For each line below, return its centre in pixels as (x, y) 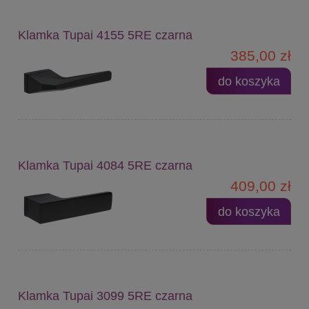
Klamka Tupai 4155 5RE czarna (105, 35)
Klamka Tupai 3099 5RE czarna (105, 296)
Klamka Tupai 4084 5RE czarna (105, 165)
